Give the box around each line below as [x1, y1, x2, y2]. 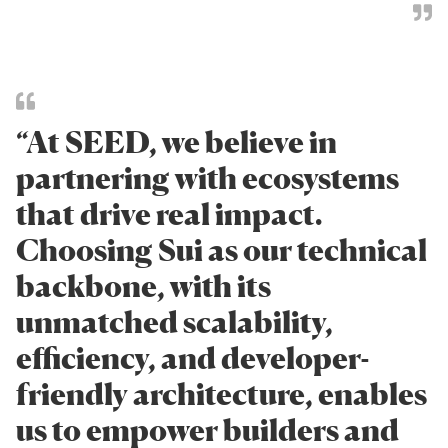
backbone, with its [16, 268, 271, 305]
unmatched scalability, [16, 304, 333, 341]
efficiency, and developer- [16, 340, 369, 377]
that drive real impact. [16, 196, 322, 233]
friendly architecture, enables [16, 376, 427, 413]
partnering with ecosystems [16, 160, 399, 197]
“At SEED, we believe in [16, 124, 337, 161]
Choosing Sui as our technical [16, 232, 427, 269]
